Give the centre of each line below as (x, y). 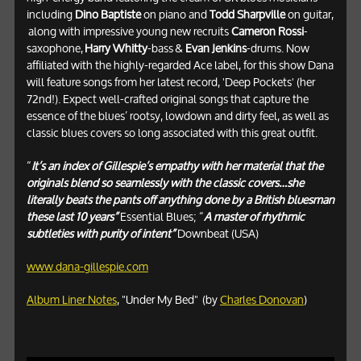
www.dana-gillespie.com (87, 266)
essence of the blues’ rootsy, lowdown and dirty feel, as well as (177, 116)
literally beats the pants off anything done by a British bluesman (180, 199)
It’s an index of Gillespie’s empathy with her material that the (177, 166)
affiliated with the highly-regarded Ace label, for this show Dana (180, 65)
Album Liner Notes (71, 299)
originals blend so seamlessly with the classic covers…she (165, 183)
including (50, 14)
